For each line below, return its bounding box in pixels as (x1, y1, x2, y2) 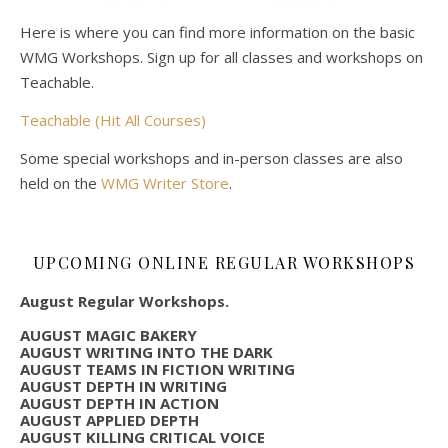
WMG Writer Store (101, 172, 229, 193)
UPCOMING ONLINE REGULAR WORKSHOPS (32, 251, 416, 273)
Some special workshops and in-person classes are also (20, 147, 403, 168)
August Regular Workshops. (20, 290, 229, 311)
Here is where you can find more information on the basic (20, 21, 415, 42)
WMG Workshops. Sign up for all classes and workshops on (20, 46, 423, 67)
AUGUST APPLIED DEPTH (20, 409, 199, 430)
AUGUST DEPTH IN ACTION (20, 392, 219, 413)
